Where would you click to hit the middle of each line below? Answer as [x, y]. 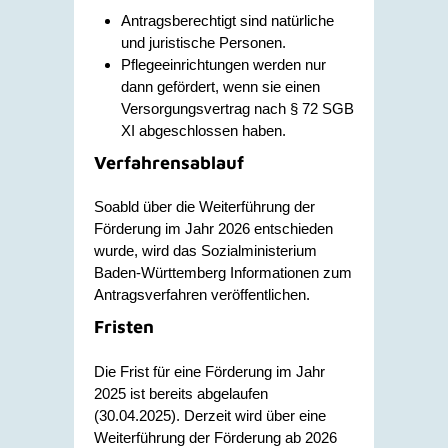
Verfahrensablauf [169, 162]
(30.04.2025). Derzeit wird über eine [210, 415]
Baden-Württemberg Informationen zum [223, 272]
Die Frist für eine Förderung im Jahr [209, 371]
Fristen [124, 326]
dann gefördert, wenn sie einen [220, 86]
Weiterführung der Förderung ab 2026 [215, 437]
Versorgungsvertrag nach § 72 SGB [237, 108]
